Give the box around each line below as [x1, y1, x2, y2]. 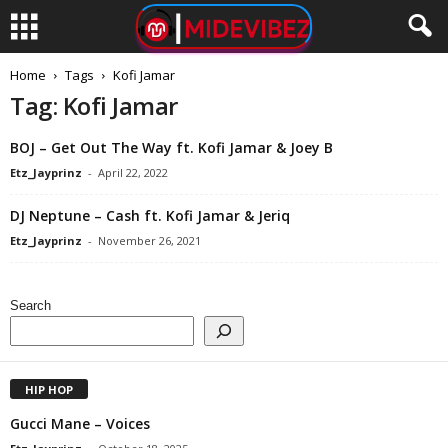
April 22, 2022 [98, 165, 168, 180]
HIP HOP [25, 381, 73, 397]
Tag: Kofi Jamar [10, 89, 178, 122]
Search [10, 298, 51, 313]
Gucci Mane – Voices [10, 413, 150, 433]
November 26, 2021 [98, 233, 201, 248]
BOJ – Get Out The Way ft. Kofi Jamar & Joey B [10, 138, 333, 157]
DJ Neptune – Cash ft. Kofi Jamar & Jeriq [10, 206, 290, 225]
